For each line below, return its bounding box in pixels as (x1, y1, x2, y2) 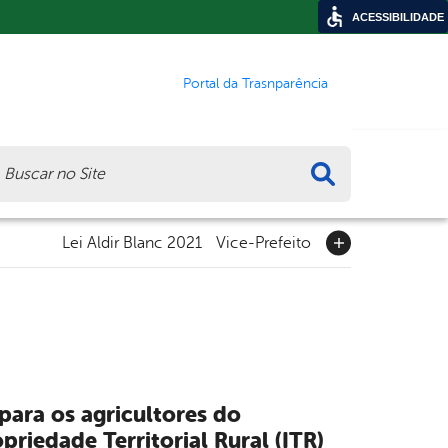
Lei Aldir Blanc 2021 (62, 233, 202, 252)
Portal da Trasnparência (183, 75, 328, 91)
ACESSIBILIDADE (352, 11, 444, 23)
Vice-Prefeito (216, 233, 311, 252)
